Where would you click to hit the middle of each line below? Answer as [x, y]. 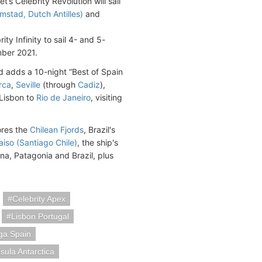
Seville [28, 85]
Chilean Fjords [57, 130]
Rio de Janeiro [63, 98]
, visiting [106, 98]
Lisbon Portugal [40, 217]
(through [59, 85]
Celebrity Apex [39, 199]
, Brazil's [99, 130]
